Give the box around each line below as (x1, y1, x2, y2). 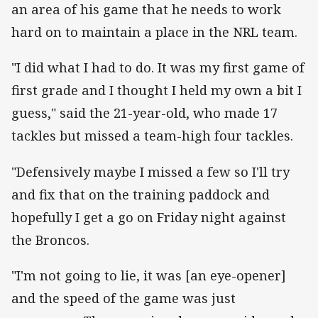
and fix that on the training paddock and (11, 185, 270, 203)
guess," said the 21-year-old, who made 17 (11, 104, 278, 122)
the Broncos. (11, 231, 89, 248)
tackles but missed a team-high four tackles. (11, 127, 293, 145)
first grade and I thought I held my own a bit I (11, 82, 302, 99)
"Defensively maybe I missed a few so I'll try (11, 163, 290, 180)
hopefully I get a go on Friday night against (11, 208, 286, 226)
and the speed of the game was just (11, 289, 236, 307)
